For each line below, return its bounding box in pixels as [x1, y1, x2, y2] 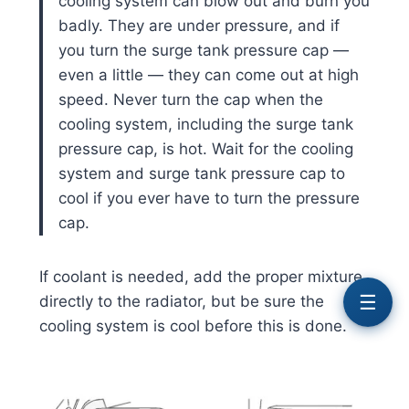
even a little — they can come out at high [58, 65, 359, 84]
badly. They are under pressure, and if [58, 16, 340, 35]
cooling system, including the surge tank [58, 114, 353, 133]
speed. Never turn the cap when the [58, 89, 323, 109]
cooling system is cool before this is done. [38, 316, 347, 335]
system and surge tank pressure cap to [58, 163, 345, 183]
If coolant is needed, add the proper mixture [38, 267, 362, 286]
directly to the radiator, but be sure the [38, 291, 324, 310]
